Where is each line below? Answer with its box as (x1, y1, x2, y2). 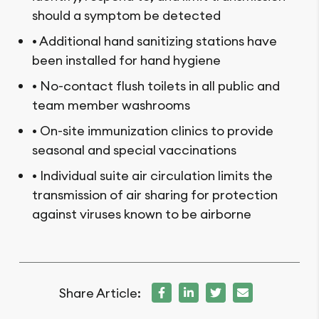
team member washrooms (32, 97, 190, 114)
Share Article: (59, 284, 141, 301)
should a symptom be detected (32, 7, 221, 24)
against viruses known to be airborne (32, 206, 251, 223)
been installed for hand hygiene (32, 52, 221, 69)
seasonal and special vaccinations (32, 142, 236, 159)
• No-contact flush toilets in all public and (32, 78, 280, 95)
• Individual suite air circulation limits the (32, 167, 273, 184)
